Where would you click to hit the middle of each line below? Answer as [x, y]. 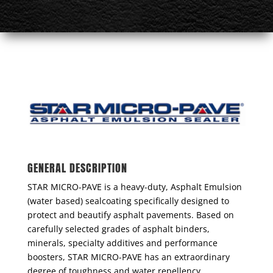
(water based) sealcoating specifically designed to [128, 201]
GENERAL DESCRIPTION [77, 168]
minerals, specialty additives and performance [122, 243]
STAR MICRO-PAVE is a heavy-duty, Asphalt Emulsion [134, 187]
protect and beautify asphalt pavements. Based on [130, 215]
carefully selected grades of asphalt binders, [118, 229]
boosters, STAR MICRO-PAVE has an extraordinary [128, 257]
